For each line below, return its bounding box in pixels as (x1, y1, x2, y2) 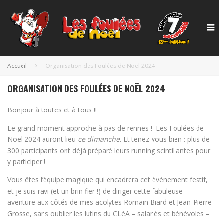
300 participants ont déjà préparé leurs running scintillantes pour (7, 146, 210, 155)
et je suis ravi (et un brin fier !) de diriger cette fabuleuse (7, 186, 183, 196)
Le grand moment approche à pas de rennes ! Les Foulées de (7, 123, 204, 133)
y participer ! (7, 157, 45, 167)
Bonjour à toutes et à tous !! (7, 105, 97, 115)
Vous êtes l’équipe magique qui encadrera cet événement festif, (7, 175, 208, 185)
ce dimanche (78, 134, 120, 144)
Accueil (7, 62, 27, 70)
